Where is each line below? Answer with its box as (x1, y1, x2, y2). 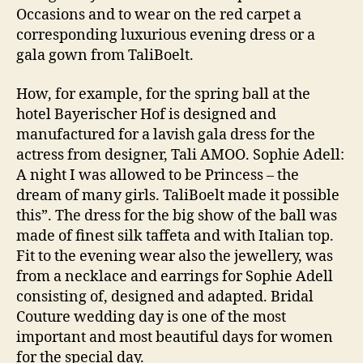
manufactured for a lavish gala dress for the (16, 125, 315, 144)
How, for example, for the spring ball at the (16, 84, 310, 104)
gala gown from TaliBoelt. (16, 46, 194, 65)
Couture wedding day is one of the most (16, 307, 286, 327)
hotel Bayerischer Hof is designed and (16, 105, 276, 124)
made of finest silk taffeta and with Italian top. (16, 226, 334, 246)
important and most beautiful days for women (16, 327, 333, 347)
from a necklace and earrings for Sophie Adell (16, 267, 333, 286)
